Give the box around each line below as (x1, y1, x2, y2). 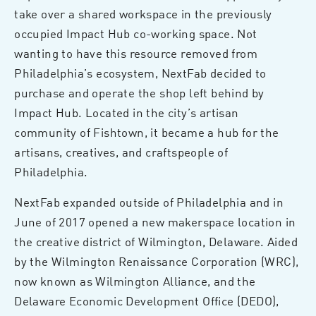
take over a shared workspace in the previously (14, 5, 272, 23)
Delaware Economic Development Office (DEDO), (14, 292, 279, 310)
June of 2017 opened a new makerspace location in (14, 213, 296, 231)
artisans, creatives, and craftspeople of (14, 143, 229, 161)
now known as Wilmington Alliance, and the (14, 272, 256, 290)
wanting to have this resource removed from (14, 44, 257, 62)
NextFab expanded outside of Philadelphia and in (14, 193, 284, 211)
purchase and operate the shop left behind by (14, 84, 265, 102)
